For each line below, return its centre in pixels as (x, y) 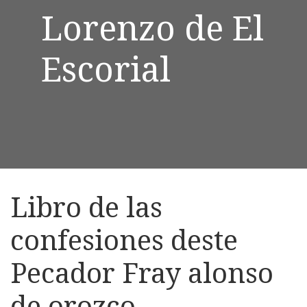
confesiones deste (124, 239)
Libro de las (86, 206)
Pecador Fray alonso (142, 272)
